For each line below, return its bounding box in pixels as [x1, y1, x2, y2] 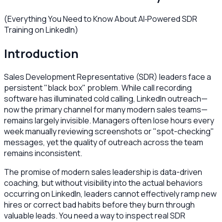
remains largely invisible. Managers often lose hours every [4, 114, 214, 126]
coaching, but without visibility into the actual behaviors [4, 177, 203, 188]
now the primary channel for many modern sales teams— [4, 104, 208, 115]
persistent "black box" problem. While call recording [4, 82, 192, 93]
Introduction [4, 45, 78, 61]
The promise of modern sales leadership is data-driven [4, 166, 202, 177]
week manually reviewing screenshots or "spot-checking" [4, 125, 214, 137]
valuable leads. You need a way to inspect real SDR [4, 210, 185, 221]
